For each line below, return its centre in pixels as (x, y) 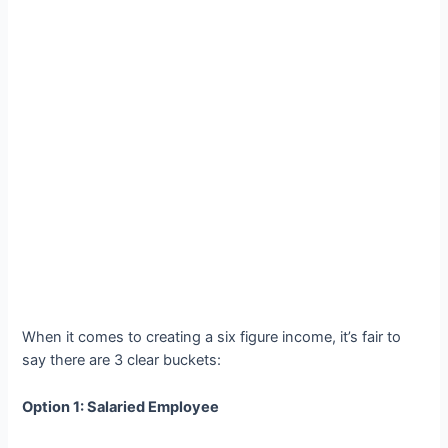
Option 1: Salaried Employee (121, 406)
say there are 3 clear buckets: (122, 360)
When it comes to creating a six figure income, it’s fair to (212, 337)
